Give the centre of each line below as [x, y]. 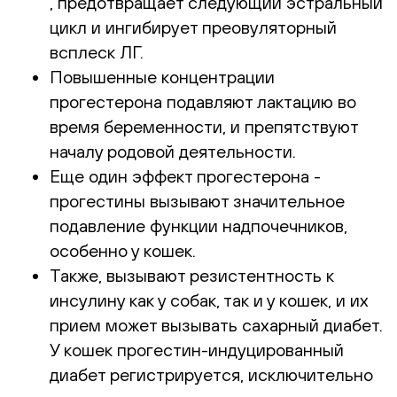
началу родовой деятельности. [173, 151]
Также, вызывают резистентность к [192, 275]
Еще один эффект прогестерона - [185, 175]
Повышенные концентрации [162, 76]
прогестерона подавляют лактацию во [203, 101]
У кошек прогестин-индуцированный [197, 349]
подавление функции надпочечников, [198, 225]
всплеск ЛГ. [97, 51]
